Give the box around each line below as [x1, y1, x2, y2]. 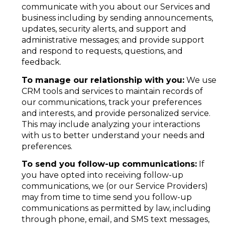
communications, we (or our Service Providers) [21, 181, 208, 191]
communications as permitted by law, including [21, 203, 211, 213]
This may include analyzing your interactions [21, 119, 200, 129]
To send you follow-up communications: [21, 159, 197, 169]
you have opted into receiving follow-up [21, 170, 183, 180]
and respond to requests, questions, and [21, 46, 183, 56]
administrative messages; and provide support [21, 35, 204, 45]
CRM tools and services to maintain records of [21, 86, 203, 96]
